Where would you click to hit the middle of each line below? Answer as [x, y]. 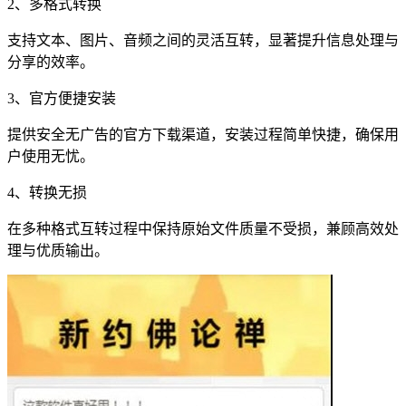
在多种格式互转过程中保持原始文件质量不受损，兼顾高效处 [203, 229]
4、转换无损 [47, 193]
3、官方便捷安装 [62, 99]
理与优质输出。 [58, 251]
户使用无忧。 [51, 157]
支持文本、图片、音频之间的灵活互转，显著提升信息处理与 [203, 41]
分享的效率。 [51, 63]
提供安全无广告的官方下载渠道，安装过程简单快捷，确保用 [203, 135]
